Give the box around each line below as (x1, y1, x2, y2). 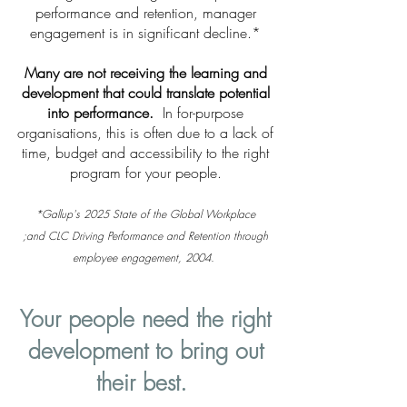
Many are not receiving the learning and (24, 63, 267, 83)
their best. (96, 367, 194, 398)
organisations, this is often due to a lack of (17, 123, 273, 143)
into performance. (47, 103, 158, 123)
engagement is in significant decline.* (30, 23, 261, 43)
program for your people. (69, 163, 222, 183)
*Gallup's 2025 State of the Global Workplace (35, 206, 255, 222)
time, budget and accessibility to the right (22, 143, 269, 163)
